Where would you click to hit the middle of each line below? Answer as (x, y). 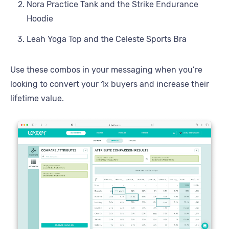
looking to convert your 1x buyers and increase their (110, 84)
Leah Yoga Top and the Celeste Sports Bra (107, 39)
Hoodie (40, 19)
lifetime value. (37, 99)
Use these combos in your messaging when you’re (106, 70)
